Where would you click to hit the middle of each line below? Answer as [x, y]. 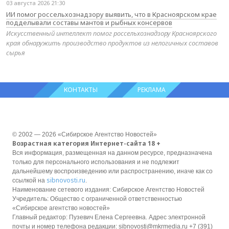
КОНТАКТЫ [81, 89]
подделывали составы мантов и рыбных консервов [89, 22]
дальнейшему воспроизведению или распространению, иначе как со [112, 171]
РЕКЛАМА [151, 89]
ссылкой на [29, 180]
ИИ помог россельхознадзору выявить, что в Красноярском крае [111, 14]
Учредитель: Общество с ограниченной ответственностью [97, 199]
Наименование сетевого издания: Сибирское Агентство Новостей [108, 189]
